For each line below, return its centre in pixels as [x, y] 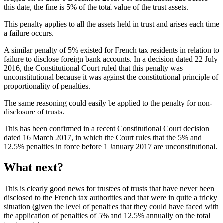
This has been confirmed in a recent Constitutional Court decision [107, 128]
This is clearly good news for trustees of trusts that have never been [109, 189]
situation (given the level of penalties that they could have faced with [111, 207]
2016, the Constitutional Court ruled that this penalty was [93, 68]
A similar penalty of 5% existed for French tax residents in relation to [111, 50]
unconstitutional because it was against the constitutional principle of [111, 77]
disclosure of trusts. [34, 111]
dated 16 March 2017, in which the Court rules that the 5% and [103, 137]
